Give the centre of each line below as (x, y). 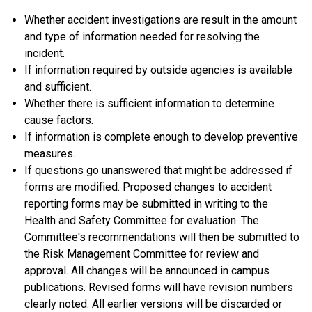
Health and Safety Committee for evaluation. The (142, 220)
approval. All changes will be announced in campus (147, 270)
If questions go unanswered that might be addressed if (158, 170)
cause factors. (59, 120)
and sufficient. (58, 86)
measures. (50, 153)
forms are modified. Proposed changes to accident (148, 187)
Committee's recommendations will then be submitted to (162, 237)
